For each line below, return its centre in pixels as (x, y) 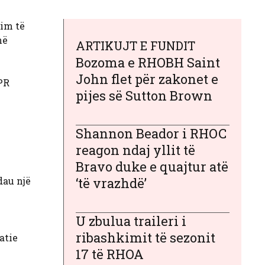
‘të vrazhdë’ (111, 183)
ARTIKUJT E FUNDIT (135, 45)
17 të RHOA (110, 254)
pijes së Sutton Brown (144, 95)
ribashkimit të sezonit (146, 237)
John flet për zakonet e (147, 79)
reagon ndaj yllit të (135, 150)
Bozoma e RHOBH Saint (148, 62)
